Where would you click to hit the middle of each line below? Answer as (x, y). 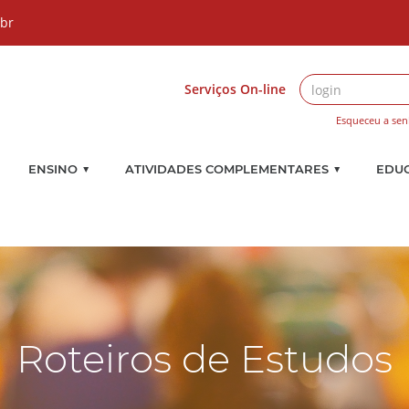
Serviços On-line (235, 89)
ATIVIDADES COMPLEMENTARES (227, 169)
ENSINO (53, 169)
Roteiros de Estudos (204, 358)
